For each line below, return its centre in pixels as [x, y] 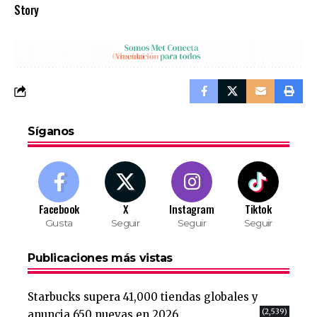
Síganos [51, 132]
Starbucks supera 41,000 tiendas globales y [143, 297]
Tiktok [258, 209]
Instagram [192, 209]
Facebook [59, 209]
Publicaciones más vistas [100, 258]
